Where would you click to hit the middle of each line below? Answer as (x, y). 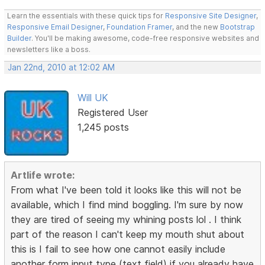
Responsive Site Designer (211, 15)
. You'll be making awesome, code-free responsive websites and (146, 38)
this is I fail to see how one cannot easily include (118, 249)
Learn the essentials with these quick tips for (86, 15)
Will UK (93, 97)
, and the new (196, 27)
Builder (20, 38)
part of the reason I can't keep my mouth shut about (128, 235)
